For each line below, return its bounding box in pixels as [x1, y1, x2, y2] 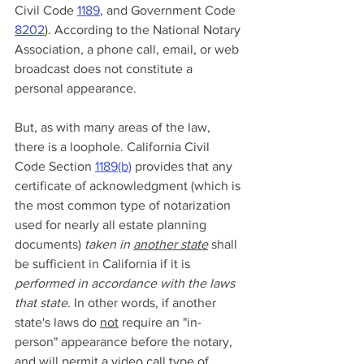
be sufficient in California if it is [15, 257, 193, 271]
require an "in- [119, 315, 201, 330]
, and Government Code [100, 3, 239, 18]
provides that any [132, 159, 236, 174]
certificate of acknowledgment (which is [15, 179, 244, 193]
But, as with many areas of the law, [15, 120, 214, 135]
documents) [15, 237, 84, 252]
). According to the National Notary [45, 23, 244, 37]
